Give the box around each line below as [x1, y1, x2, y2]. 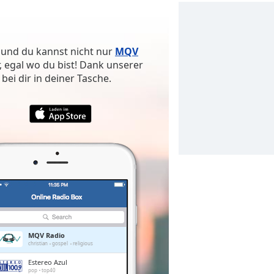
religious [72, 240, 93, 246]
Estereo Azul [28, 257, 67, 267]
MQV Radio [28, 231, 65, 240]
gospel [52, 240, 68, 246]
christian [28, 240, 48, 246]
